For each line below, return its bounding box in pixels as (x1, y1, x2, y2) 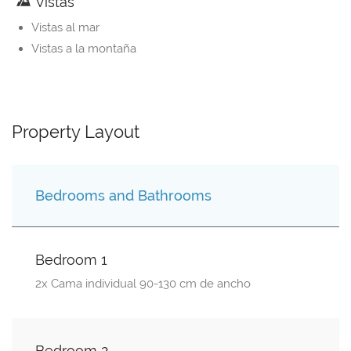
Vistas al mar (31, 20, 100, 35)
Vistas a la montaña (31, 42, 136, 56)
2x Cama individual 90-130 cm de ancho (35, 277, 251, 291)
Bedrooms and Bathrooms (35, 187, 212, 204)
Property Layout (12, 121, 139, 143)
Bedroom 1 (35, 251, 107, 269)
